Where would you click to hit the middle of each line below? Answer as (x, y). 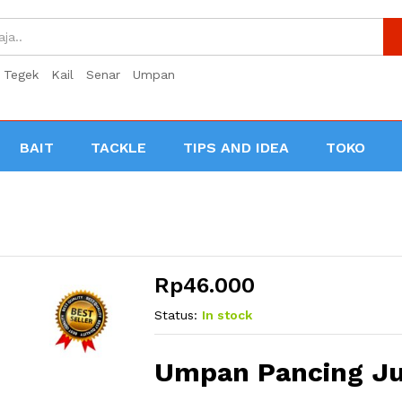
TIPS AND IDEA (236, 147)
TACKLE (118, 147)
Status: (176, 315)
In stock (227, 315)
